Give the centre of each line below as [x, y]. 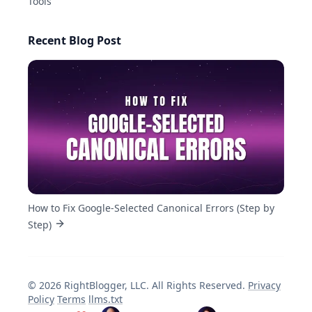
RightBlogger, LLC [105, 286]
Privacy [264, 286]
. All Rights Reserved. [197, 286]
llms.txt [106, 299]
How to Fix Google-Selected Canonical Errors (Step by [151, 208]
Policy [41, 299]
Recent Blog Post [75, 40]
